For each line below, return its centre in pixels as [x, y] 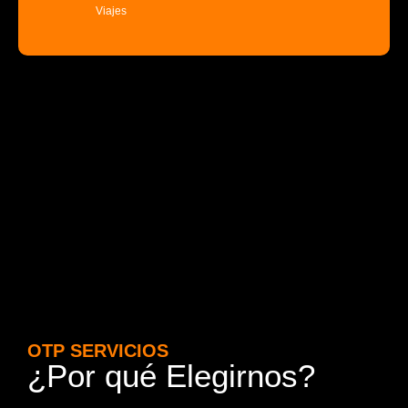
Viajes [111, 11]
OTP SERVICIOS [98, 351]
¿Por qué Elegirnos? [171, 376]
